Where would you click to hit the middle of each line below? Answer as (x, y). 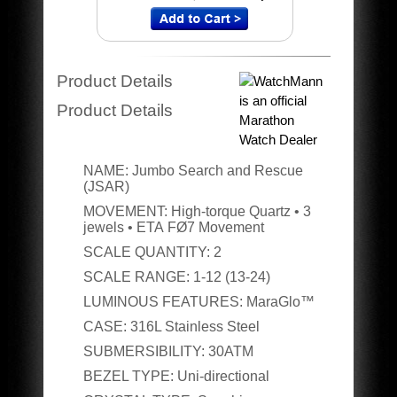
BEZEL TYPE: (128, 376)
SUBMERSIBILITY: (144, 351)
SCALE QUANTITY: (146, 252)
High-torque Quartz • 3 (241, 211)
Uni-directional (221, 376)
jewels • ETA (125, 227)
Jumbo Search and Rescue (217, 171)
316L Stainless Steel (193, 327)
